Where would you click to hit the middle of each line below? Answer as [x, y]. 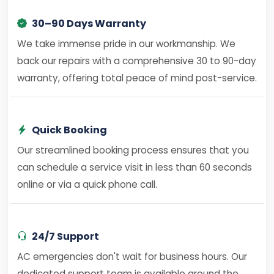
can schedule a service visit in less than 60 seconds [135, 167]
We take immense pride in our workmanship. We [126, 44]
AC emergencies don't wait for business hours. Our [132, 257]
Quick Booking [69, 130]
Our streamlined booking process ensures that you [133, 150]
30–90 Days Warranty [89, 24]
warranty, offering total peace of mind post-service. [137, 78]
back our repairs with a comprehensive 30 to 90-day [137, 61]
